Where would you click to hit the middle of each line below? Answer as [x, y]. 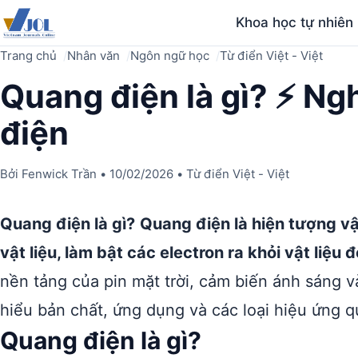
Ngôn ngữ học [170, 56]
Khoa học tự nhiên [295, 22]
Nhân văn [93, 56]
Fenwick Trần [59, 174]
